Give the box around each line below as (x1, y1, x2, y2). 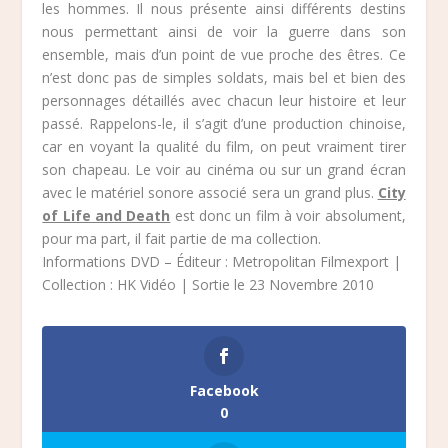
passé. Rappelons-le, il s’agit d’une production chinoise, (42, 113, 406, 133)
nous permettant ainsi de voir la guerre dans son (42, 21, 406, 41)
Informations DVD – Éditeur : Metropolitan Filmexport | (42, 251, 402, 271)
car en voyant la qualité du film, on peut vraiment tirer (42, 136, 406, 156)
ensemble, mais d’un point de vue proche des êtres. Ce (42, 44, 406, 64)
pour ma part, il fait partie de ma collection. (42, 228, 322, 248)
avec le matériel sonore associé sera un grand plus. (42, 182, 378, 202)
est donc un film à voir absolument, (170, 205, 406, 225)
